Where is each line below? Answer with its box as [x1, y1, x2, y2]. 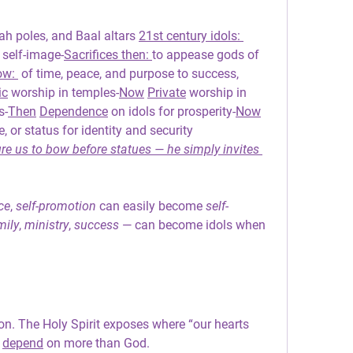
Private [147, 85, 186, 100]
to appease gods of [152, 47, 259, 62]
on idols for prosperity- [108, 104, 236, 119]
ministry [24, 217, 69, 232]
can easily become [99, 199, 206, 214]
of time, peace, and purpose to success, [18, 66, 239, 81]
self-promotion [16, 199, 99, 214]
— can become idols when [119, 217, 266, 232]
